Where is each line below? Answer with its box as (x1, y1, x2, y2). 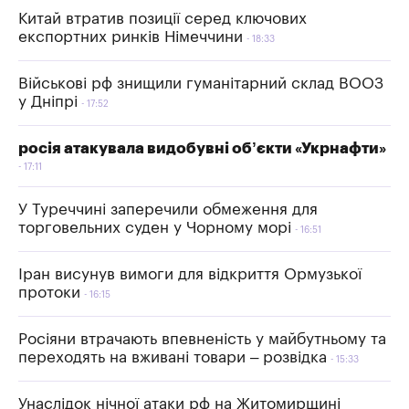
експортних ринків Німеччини (18, 28, 243, 45)
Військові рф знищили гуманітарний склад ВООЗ (18, 75, 383, 91)
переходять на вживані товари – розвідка (18, 349, 327, 365)
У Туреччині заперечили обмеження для (18, 201, 318, 217)
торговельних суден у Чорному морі (18, 219, 291, 236)
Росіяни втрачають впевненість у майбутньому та (18, 330, 386, 347)
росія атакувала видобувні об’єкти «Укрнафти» (18, 140, 386, 156)
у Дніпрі (18, 93, 78, 110)
